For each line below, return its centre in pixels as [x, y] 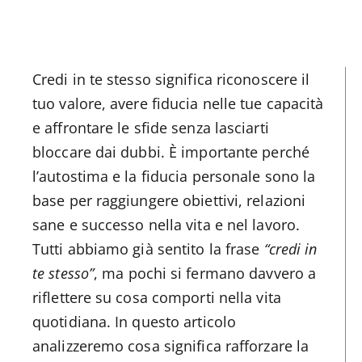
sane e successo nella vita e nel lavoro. [166, 225]
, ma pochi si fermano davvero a [205, 274]
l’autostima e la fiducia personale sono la [174, 177]
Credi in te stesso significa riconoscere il [171, 80]
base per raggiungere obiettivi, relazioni [169, 201]
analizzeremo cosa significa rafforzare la [171, 346]
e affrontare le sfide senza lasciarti [151, 128]
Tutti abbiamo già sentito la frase [148, 249]
